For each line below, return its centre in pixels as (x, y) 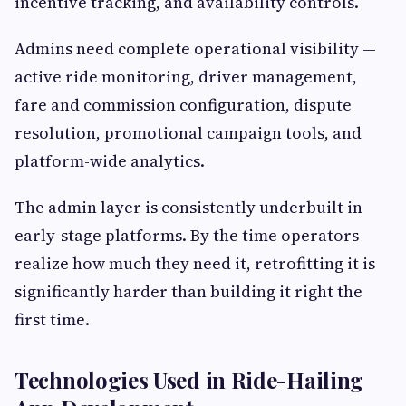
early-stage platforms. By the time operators (187, 236)
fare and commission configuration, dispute (183, 105)
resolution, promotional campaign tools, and (188, 133)
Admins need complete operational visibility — (195, 49)
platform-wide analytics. (110, 161)
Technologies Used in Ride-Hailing (189, 380)
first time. (52, 320)
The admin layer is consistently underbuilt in (188, 208)
